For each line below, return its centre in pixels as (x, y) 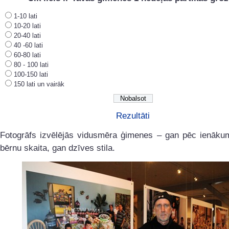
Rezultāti (133, 116)
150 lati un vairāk (39, 84)
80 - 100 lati (31, 65)
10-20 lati (27, 26)
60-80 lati (27, 55)
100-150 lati (31, 75)
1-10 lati (26, 16)
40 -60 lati (28, 45)
